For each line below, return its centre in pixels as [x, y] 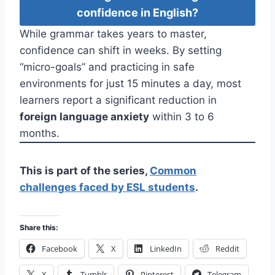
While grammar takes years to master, [113, 34]
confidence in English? [137, 12]
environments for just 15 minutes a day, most [130, 84]
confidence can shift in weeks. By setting [121, 51]
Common [173, 171]
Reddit [227, 249]
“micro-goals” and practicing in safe [107, 67]
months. [40, 134]
